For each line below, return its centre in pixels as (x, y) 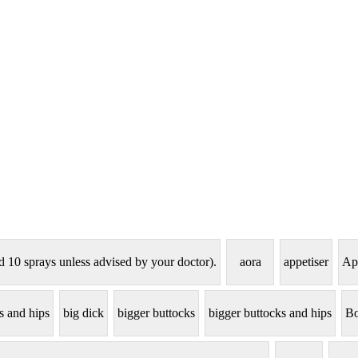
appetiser (306, 262)
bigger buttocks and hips (270, 313)
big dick (84, 313)
